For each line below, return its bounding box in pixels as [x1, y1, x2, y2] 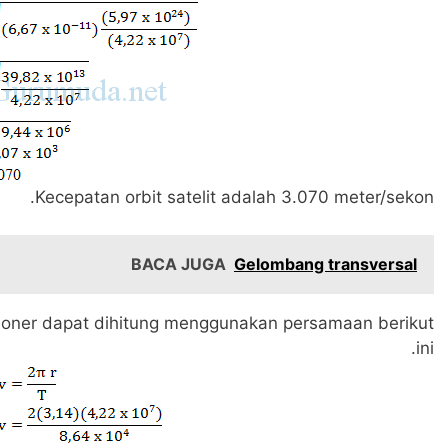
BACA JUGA [131, 254, 226, 274]
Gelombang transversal [234, 254, 417, 274]
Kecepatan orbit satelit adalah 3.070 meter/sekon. [35, 186, 434, 207]
